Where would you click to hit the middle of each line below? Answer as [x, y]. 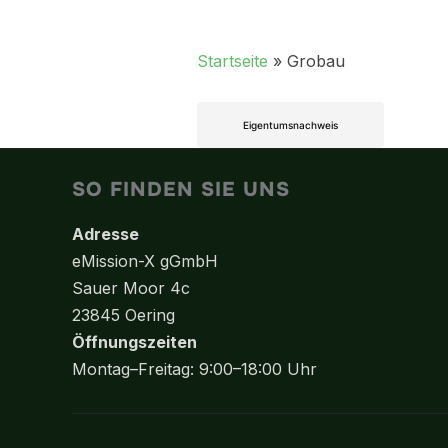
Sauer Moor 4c [131, 288]
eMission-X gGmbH [145, 261]
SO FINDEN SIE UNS [181, 189]
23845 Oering [123, 315]
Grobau [316, 61]
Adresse [105, 234]
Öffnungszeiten [134, 342]
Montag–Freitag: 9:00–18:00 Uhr [194, 369]
